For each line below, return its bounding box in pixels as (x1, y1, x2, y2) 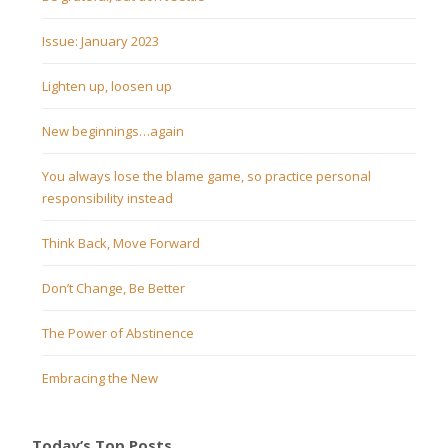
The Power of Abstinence (42, 324, 194, 343)
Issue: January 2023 (42, 32, 159, 51)
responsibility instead (42, 189, 173, 208)
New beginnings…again (42, 122, 184, 141)
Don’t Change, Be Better (42, 279, 185, 298)
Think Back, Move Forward (42, 234, 200, 253)
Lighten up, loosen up (42, 77, 172, 96)
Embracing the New (42, 369, 158, 388)
